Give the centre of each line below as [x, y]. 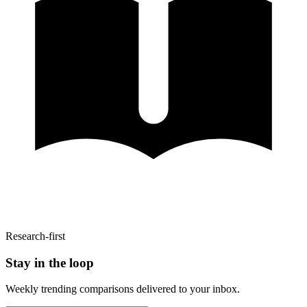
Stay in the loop [50, 262]
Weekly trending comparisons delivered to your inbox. [123, 289]
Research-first [35, 236]
